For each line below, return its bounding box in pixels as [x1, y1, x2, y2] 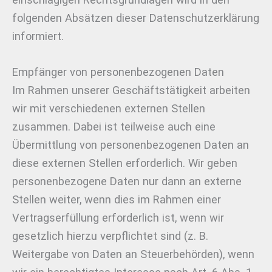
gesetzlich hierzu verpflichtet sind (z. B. [12, 229, 208, 242]
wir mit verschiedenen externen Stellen [12, 101, 205, 115]
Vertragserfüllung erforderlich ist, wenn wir [12, 211, 224, 224]
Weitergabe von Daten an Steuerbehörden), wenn [12, 247, 254, 260]
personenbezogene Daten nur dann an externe [12, 174, 242, 188]
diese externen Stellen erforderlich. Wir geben [12, 156, 237, 169]
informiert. [12, 29, 64, 42]
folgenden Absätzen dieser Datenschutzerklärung [12, 11, 259, 24]
